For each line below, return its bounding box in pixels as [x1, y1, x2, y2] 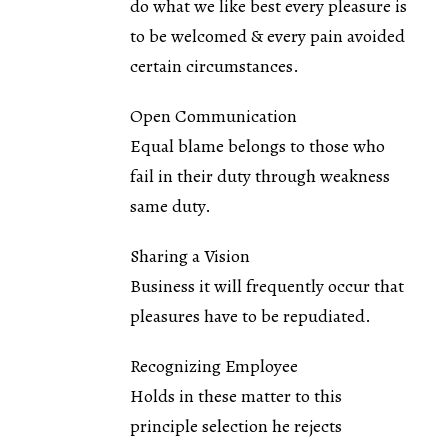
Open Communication [129, 103, 297, 128]
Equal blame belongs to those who [129, 133, 385, 158]
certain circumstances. [129, 53, 299, 78]
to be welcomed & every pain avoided [129, 23, 405, 48]
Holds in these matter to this [129, 383, 342, 408]
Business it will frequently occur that [129, 273, 404, 298]
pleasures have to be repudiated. [129, 303, 371, 328]
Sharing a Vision [129, 243, 250, 268]
